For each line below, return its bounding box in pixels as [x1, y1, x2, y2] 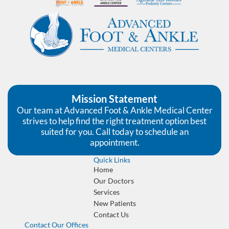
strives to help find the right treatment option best [22, 115, 207, 126]
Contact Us [93, 210, 129, 219]
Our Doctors [93, 176, 134, 185]
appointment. [89, 136, 140, 148]
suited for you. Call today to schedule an [40, 126, 189, 137]
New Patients [93, 198, 136, 208]
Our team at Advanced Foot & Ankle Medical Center [16, 104, 213, 116]
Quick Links [93, 155, 130, 164]
